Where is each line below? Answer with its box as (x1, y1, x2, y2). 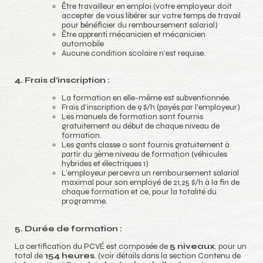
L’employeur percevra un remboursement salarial (62, 168, 239, 178)
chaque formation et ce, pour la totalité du (62, 187, 217, 197)
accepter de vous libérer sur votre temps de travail (62, 10, 241, 21)
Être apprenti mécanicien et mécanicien (62, 29, 205, 39)
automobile (62, 38, 104, 49)
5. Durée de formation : (15, 223, 122, 234)
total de (15, 251, 45, 261)
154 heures (45, 251, 95, 261)
